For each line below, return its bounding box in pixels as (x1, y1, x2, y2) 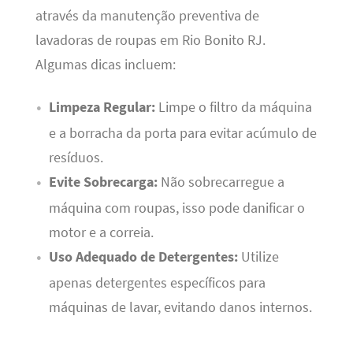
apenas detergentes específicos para (48, 273, 266, 292)
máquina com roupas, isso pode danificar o (48, 199, 305, 217)
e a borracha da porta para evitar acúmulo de (48, 124, 317, 142)
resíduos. (48, 148, 103, 166)
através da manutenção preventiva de (35, 7, 259, 25)
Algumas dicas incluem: (35, 56, 176, 74)
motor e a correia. (48, 223, 154, 241)
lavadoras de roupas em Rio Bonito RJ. (35, 32, 266, 50)
